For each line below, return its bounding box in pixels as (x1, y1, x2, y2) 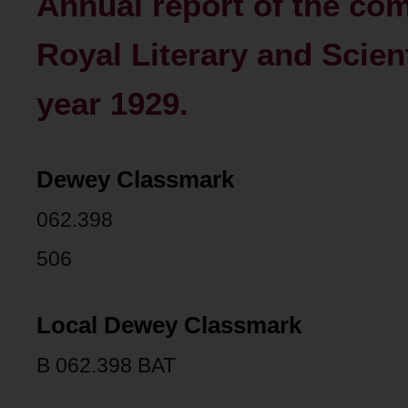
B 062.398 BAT (36, 352, 176, 377)
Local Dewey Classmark (36, 312, 301, 339)
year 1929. (36, 86, 189, 123)
